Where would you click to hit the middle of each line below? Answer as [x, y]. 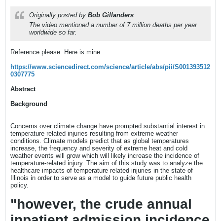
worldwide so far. [53, 33]
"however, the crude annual [101, 204]
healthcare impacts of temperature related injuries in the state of [102, 171]
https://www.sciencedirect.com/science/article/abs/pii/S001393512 [110, 67]
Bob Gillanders [111, 15]
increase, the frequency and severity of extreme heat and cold [99, 148]
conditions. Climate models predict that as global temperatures [100, 141]
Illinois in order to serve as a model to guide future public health [101, 178]
